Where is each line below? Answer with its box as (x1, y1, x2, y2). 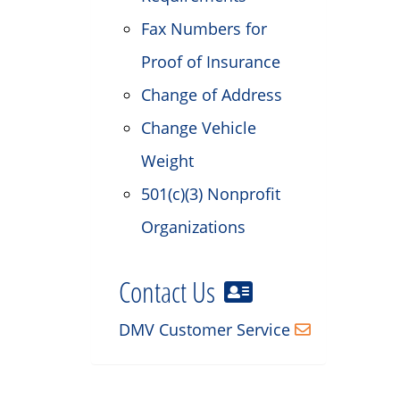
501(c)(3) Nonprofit (141, 183, 280, 204)
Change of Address (141, 84, 282, 105)
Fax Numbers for (141, 18, 267, 39)
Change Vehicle (141, 117, 256, 138)
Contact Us (119, 272, 221, 311)
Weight (141, 150, 194, 171)
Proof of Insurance (141, 51, 280, 72)
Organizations (141, 216, 246, 237)
